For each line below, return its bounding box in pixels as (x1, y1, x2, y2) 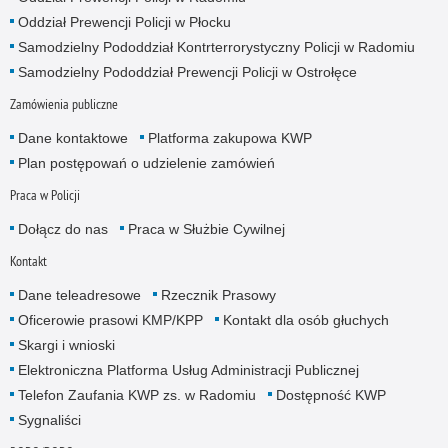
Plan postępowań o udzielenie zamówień (17, 154, 275, 171)
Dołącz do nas (17, 221, 108, 238)
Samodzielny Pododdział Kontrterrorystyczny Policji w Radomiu (17, 38, 415, 55)
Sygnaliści (17, 412, 81, 429)
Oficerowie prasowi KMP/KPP (17, 312, 203, 329)
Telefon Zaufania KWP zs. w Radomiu (17, 387, 256, 404)
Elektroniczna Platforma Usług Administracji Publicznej (17, 362, 359, 379)
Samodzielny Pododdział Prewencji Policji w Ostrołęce (17, 63, 357, 80)
